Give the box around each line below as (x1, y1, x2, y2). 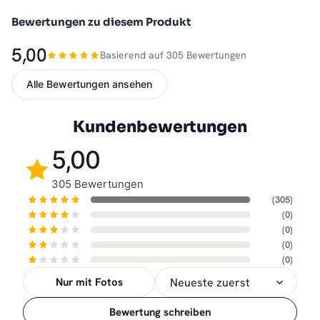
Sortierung (22, 296, 71, 308)
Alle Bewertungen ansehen (26, 78, 152, 91)
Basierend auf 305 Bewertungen (100, 49, 246, 62)
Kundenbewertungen (73, 117, 247, 137)
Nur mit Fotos (55, 275, 123, 290)
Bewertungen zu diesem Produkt (11, 15, 191, 29)
